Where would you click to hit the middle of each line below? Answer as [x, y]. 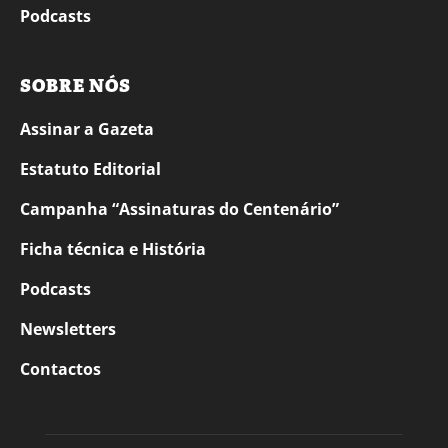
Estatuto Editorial [90, 169]
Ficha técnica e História [113, 249]
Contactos [60, 369]
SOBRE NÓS [75, 86]
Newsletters [68, 329]
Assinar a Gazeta [87, 129]
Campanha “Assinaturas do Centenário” [179, 209]
